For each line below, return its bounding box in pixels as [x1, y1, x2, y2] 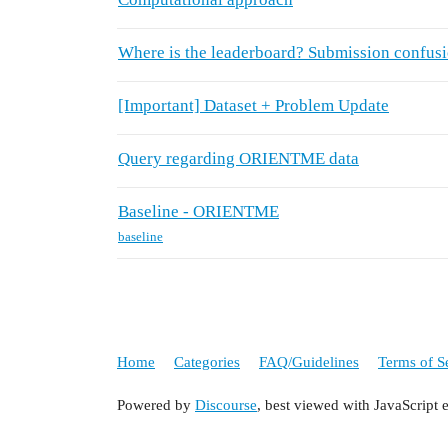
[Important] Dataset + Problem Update [118, 96, 389, 116]
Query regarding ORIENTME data [118, 149, 359, 169]
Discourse [195, 397, 257, 414]
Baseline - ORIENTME [118, 202, 279, 222]
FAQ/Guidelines [259, 353, 359, 370]
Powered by [117, 397, 195, 414]
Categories [174, 353, 240, 370]
